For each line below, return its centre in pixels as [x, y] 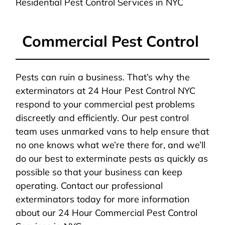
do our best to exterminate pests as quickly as [112, 158]
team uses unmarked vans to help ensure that [113, 131]
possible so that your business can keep [99, 172]
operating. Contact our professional [89, 185]
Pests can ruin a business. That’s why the [103, 77]
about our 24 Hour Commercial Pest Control [107, 212]
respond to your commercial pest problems [105, 104]
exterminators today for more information [103, 199]
